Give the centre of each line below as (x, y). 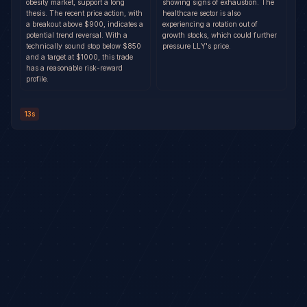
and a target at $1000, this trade (79, 57)
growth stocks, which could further (220, 35)
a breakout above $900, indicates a (85, 24)
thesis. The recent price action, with (84, 13)
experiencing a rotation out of (210, 24)
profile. (37, 79)
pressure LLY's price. (197, 46)
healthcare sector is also (201, 13)
